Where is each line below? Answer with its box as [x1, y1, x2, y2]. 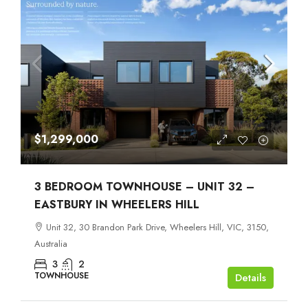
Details [235, 269, 266, 285]
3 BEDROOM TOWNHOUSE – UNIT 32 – [34, 178, 254, 195]
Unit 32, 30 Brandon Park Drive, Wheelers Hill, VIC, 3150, [46, 220, 269, 234]
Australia [34, 236, 67, 250]
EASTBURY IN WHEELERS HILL [34, 196, 199, 212]
